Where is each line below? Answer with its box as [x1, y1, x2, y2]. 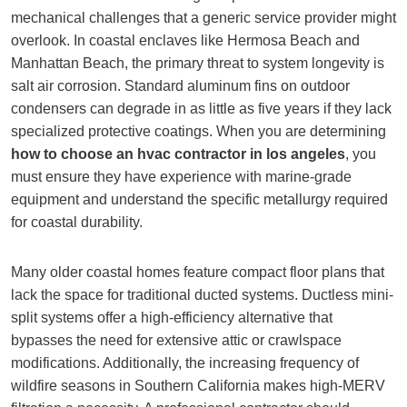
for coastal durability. [11, 214, 143, 230]
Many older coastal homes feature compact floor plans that [11, 264, 384, 280]
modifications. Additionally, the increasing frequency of [11, 355, 359, 371]
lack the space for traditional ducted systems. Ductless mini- [11, 287, 393, 303]
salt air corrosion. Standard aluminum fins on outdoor [11, 78, 350, 94]
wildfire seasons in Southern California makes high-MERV [11, 378, 385, 393]
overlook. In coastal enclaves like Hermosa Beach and [11, 33, 360, 48]
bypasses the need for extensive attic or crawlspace [11, 333, 342, 348]
